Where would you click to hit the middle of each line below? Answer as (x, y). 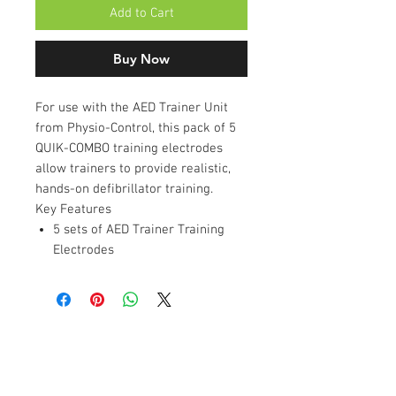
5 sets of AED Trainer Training (139, 229)
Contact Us (62, 356)
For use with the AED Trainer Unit (132, 107)
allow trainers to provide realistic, (133, 168)
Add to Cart (141, 13)
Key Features (73, 209)
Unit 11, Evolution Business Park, (114, 384)
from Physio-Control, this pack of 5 (136, 128)
